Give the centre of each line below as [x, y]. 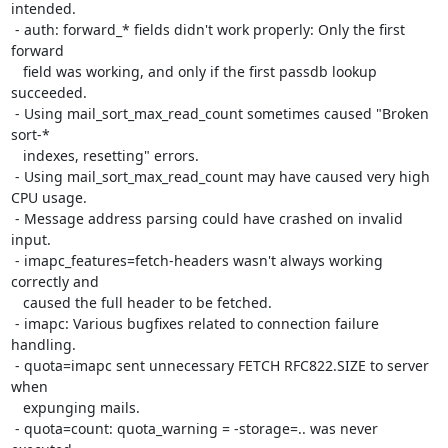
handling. [43, 344]
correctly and [54, 281]
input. [30, 239]
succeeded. [48, 92]
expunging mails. [16, 407]
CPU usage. [48, 197]
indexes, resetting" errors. [16, 155]
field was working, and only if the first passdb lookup [16, 71]
